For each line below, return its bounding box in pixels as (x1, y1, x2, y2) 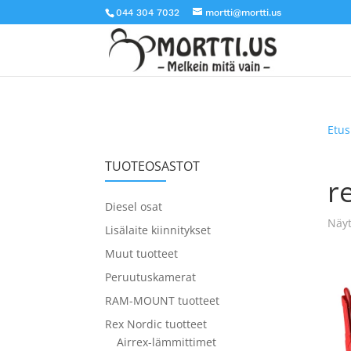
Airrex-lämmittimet (117, 335, 217, 349)
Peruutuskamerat (105, 270, 197, 284)
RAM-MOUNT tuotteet (105, 293, 220, 308)
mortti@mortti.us (205, 7, 282, 18)
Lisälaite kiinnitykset (105, 223, 212, 237)
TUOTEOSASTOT (105, 157, 201, 175)
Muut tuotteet (105, 246, 179, 261)
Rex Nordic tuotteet (105, 317, 208, 331)
